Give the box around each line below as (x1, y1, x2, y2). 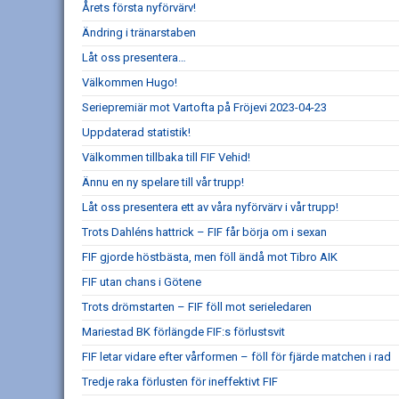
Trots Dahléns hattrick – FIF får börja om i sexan (82, 225, 327, 240)
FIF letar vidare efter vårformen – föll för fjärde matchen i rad (82, 350, 391, 364)
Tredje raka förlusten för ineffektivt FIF (82, 375, 278, 389)
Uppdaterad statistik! (82, 126, 191, 140)
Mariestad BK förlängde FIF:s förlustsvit (82, 325, 285, 339)
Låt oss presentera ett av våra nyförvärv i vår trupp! (82, 200, 338, 215)
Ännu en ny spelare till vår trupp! (82, 175, 244, 190)
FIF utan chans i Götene (82, 275, 201, 289)
